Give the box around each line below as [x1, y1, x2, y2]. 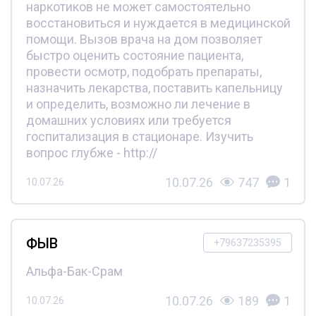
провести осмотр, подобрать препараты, [25, 63, 262, 79]
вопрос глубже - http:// [25, 145, 157, 160]
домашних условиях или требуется [25, 112, 231, 128]
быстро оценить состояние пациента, [25, 47, 243, 63]
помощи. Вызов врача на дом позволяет [25, 31, 262, 47]
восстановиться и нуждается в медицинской [25, 15, 291, 30]
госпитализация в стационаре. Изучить [25, 128, 253, 144]
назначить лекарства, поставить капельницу [25, 80, 283, 95]
